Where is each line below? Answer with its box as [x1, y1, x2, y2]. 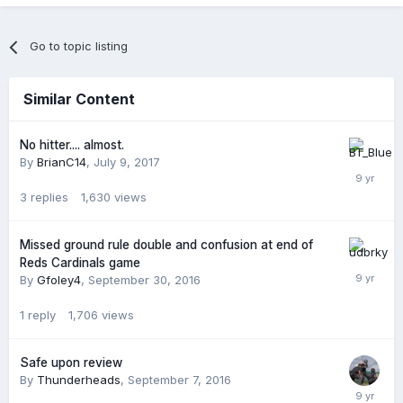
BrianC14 [37, 155, 86, 170]
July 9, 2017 [94, 155, 160, 170]
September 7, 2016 [128, 372, 231, 388]
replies [31, 190, 68, 205]
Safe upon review [20, 355, 122, 371]
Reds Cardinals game [20, 255, 140, 271]
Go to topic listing [30, 39, 129, 54]
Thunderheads [37, 372, 121, 388]
